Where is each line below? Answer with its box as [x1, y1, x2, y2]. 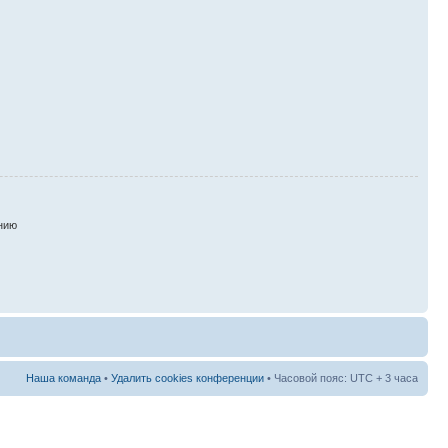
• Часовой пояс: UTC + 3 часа [264, 372, 418, 384]
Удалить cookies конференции [111, 372, 264, 384]
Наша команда [26, 372, 101, 384]
